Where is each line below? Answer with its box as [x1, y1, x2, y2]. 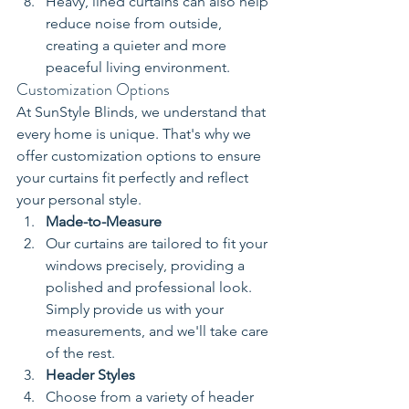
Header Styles [46, 366, 135, 384]
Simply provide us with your [46, 300, 227, 319]
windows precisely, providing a [46, 257, 248, 275]
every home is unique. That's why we [16, 125, 255, 143]
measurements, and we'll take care [46, 322, 272, 341]
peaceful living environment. [46, 58, 230, 77]
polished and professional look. [46, 278, 256, 297]
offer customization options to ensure [16, 147, 265, 165]
